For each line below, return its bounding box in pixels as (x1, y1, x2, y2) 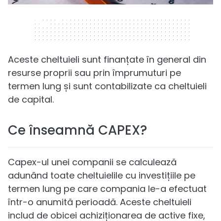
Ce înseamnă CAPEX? (8, 121, 147, 139)
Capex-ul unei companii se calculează (8, 155, 177, 168)
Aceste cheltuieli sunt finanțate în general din (8, 53, 206, 66)
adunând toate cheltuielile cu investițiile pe (8, 169, 195, 182)
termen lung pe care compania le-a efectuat (8, 182, 207, 195)
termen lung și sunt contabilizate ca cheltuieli (8, 79, 207, 92)
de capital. (8, 93, 54, 106)
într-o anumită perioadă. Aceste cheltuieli (8, 195, 191, 208)
